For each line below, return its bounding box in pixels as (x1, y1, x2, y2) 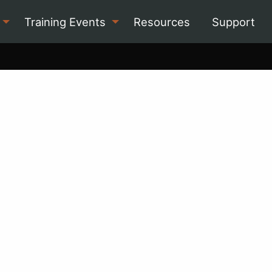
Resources (133, 15, 190, 29)
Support (212, 15, 256, 29)
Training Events (24, 15, 106, 29)
